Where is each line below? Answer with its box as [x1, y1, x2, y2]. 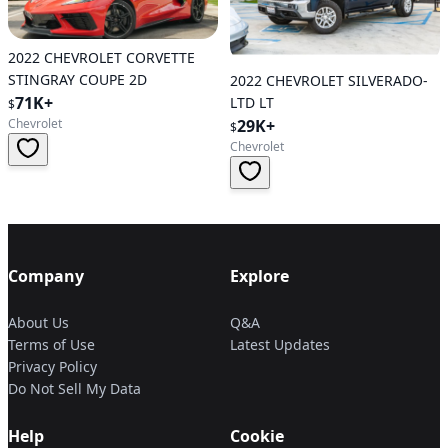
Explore [230, 265, 289, 288]
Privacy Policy [8, 357, 97, 377]
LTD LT [230, 93, 274, 113]
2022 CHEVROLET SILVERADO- [230, 71, 428, 91]
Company [8, 265, 84, 288]
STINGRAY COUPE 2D [8, 69, 147, 89]
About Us [8, 313, 69, 333]
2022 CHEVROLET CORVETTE [8, 47, 195, 67]
